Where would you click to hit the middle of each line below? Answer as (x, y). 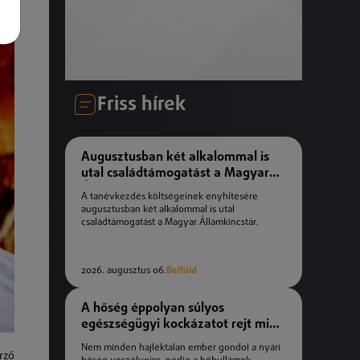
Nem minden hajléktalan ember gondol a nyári (181, 348)
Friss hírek (141, 105)
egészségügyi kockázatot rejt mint (181, 324)
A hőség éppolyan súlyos (153, 308)
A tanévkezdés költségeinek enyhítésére (170, 197)
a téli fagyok (118, 340)
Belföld (182, 271)
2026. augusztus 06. (124, 271)
